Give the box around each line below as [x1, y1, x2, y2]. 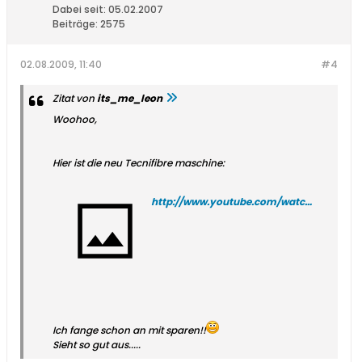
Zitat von [53, 91, 97, 106]
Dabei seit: [53, 2, 106, 17]
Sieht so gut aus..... [53, 338, 141, 352]
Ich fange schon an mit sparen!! [53, 323, 206, 338]
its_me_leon [97, 91, 162, 106]
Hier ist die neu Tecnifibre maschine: [53, 156, 225, 170]
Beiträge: [53, 17, 98, 32]
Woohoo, [53, 112, 97, 127]
